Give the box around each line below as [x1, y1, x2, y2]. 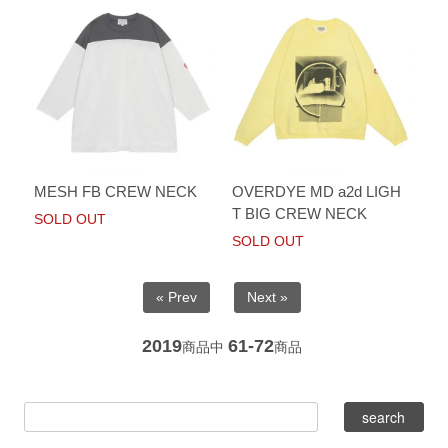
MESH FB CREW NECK [34, 182, 198, 200]
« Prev [155, 288, 197, 305]
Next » [246, 288, 288, 305]
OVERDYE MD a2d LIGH [231, 182, 401, 200]
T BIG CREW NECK [231, 204, 367, 222]
